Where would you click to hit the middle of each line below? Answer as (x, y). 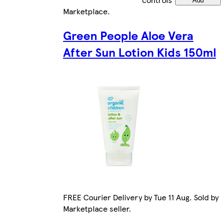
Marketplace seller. (97, 209)
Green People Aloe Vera (128, 35)
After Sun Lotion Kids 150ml (139, 52)
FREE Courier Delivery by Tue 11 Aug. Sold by (141, 197)
